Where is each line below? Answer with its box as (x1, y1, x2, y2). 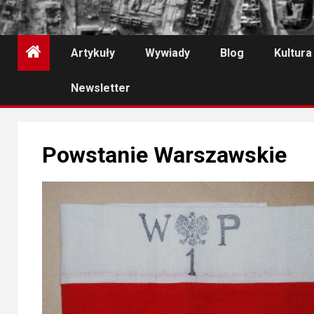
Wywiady (145, 46, 190, 60)
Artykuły (71, 46, 115, 60)
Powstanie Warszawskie (42, 142, 287, 168)
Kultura (274, 46, 312, 60)
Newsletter (71, 81, 130, 95)
